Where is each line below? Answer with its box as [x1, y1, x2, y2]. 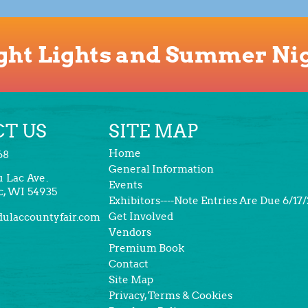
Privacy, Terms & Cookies [109, 289, 233, 302]
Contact [109, 258, 149, 271]
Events [109, 179, 143, 192]
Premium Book [109, 242, 185, 255]
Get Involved [109, 210, 174, 223]
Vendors [109, 226, 152, 239]
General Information [109, 163, 214, 176]
